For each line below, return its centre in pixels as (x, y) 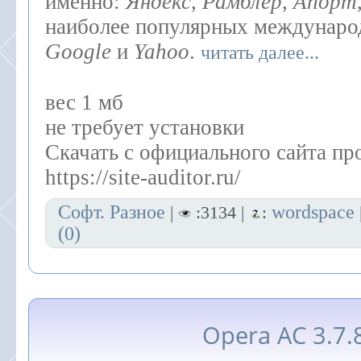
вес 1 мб (84, 102)
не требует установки (145, 127)
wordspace (313, 212)
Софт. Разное (112, 212)
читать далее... (260, 52)
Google (78, 52)
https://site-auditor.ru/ (143, 177)
